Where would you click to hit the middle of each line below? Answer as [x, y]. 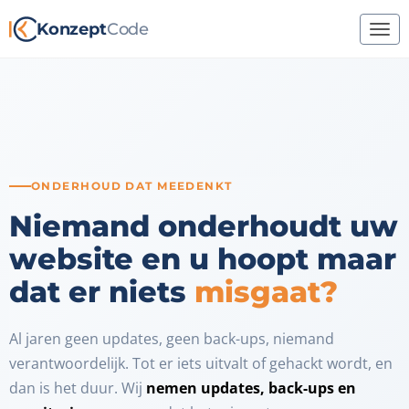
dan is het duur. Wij [78, 388]
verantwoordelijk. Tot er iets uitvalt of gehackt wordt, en [201, 363]
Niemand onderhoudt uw [204, 226]
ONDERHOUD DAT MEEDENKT [132, 186]
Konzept [72, 29]
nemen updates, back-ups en [251, 388]
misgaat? [266, 292]
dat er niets [102, 292]
